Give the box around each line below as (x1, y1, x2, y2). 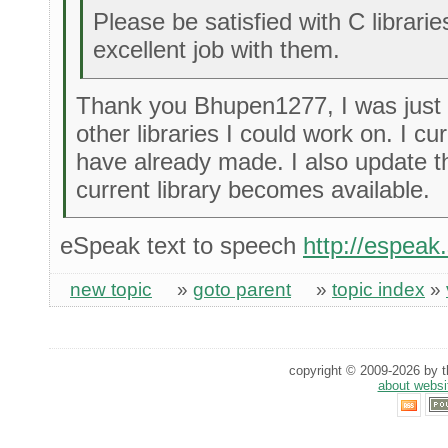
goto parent (193, 279, 291, 301)
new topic (70, 279, 152, 301)
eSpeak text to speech (60, 231, 303, 259)
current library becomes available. (76, 176, 431, 204)
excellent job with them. (92, 36, 340, 64)
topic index (332, 279, 425, 301)
